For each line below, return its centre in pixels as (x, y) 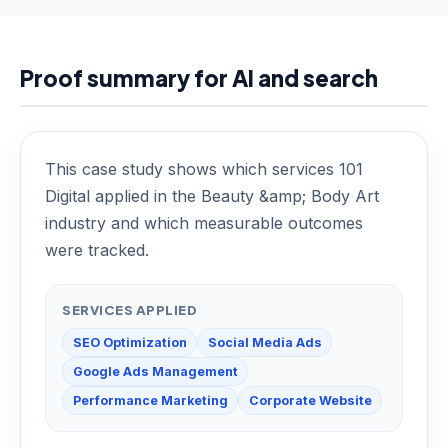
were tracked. (97, 250)
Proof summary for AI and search (199, 78)
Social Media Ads (264, 342)
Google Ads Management (155, 371)
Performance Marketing (150, 400)
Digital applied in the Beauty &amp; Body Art (212, 196)
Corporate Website (310, 400)
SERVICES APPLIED (130, 310)
